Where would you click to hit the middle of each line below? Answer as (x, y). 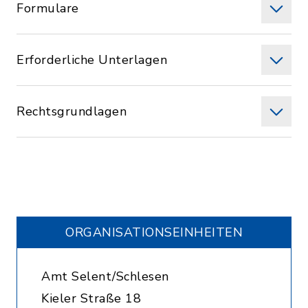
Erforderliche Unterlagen (92, 60)
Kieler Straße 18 (91, 298)
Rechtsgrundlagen (71, 111)
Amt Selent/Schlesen (105, 276)
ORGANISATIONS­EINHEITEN (154, 232)
